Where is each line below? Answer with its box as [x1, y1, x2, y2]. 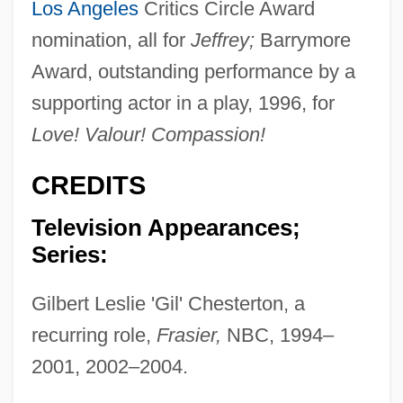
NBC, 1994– [220, 323, 334, 346]
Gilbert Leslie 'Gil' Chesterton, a [31, 291, 305, 315]
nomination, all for [31, 29, 191, 52]
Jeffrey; [190, 29, 255, 52]
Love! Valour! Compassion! [31, 123, 265, 147]
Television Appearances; [31, 214, 300, 240]
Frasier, [156, 323, 221, 346]
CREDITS [31, 171, 146, 201]
